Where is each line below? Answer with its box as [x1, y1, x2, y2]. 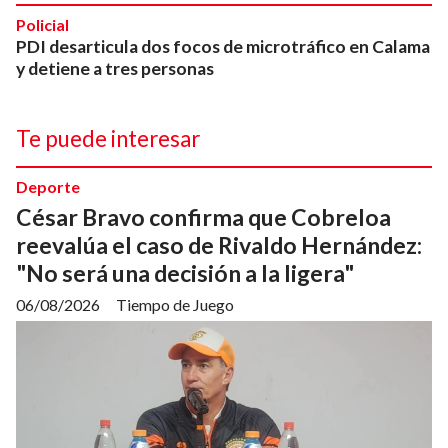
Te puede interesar [16, 125, 200, 152]
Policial [16, 15, 69, 34]
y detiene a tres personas [16, 58, 214, 79]
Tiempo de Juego [116, 294, 234, 314]
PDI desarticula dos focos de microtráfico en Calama [16, 36, 430, 57]
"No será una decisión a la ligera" [16, 258, 354, 287]
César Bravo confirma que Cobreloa [16, 202, 391, 231]
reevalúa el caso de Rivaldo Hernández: [16, 230, 422, 259]
